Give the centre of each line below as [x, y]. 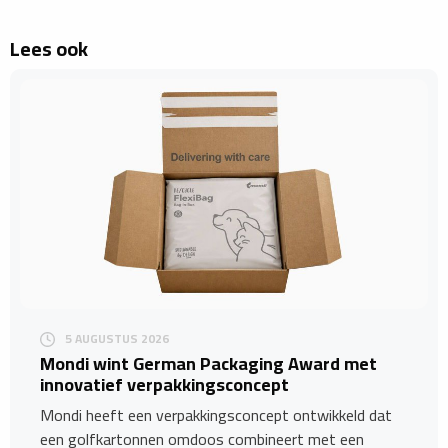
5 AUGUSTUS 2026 [117, 339]
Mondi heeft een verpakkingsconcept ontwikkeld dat [216, 415]
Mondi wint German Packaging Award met [208, 364]
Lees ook [49, 49]
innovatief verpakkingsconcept [164, 385]
